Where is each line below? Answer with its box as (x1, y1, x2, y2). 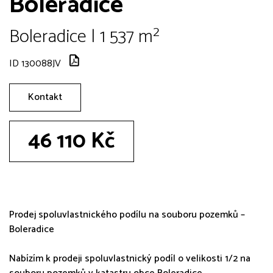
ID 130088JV (9, 55, 61, 72)
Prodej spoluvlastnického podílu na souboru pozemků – (9, 206, 245, 223)
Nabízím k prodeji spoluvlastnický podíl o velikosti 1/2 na (9, 250, 250, 267)
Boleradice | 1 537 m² (9, 21, 160, 52)
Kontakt (28, 88, 62, 105)
